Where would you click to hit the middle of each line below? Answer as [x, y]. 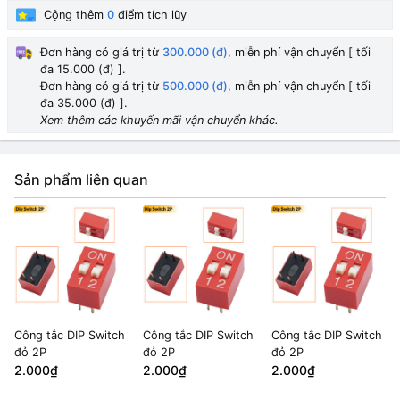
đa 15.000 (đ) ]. [83, 69]
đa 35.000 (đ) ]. [83, 103]
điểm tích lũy [150, 15]
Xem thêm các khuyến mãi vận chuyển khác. [159, 120]
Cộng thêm [75, 15]
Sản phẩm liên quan [81, 179]
